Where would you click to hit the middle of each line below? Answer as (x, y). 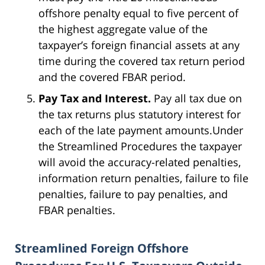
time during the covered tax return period (142, 61)
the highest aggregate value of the (123, 29)
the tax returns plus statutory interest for (140, 114)
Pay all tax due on (198, 98)
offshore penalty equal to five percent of (138, 13)
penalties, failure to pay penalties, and (133, 194)
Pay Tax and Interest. (96, 98)
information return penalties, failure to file (143, 178)
